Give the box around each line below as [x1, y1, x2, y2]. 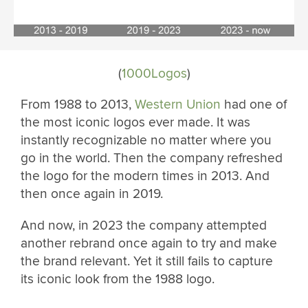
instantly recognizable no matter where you [21, 132, 272, 149]
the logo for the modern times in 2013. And [21, 168, 269, 185]
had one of [221, 96, 287, 113]
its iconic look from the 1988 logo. [21, 270, 214, 287]
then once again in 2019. [21, 186, 163, 203]
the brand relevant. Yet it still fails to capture [21, 252, 273, 269]
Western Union [135, 96, 221, 113]
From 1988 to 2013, [21, 96, 135, 113]
